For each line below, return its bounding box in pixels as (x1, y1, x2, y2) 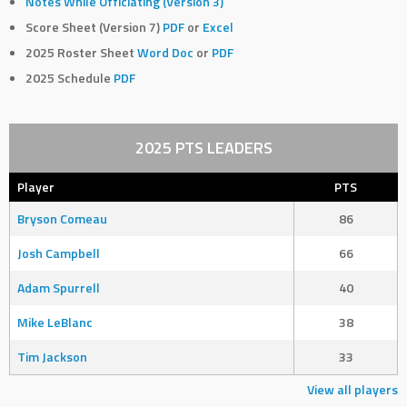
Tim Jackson (17, 347, 87, 367)
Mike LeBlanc (17, 313, 93, 333)
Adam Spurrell (17, 278, 100, 298)
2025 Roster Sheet (25, 43, 137, 63)
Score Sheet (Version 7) (25, 17, 163, 37)
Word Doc (136, 43, 194, 63)
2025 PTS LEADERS (134, 135, 273, 161)
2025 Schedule (25, 68, 114, 88)
